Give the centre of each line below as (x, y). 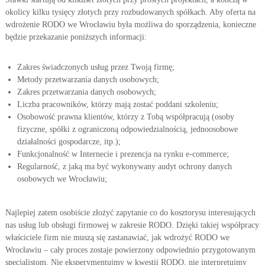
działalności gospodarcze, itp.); (69, 142)
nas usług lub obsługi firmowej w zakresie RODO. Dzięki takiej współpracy (132, 225)
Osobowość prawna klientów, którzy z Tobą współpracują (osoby (125, 117)
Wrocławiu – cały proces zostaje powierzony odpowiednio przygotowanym (130, 250)
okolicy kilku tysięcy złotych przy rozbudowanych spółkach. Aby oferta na (130, 12)
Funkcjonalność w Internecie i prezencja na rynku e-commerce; (123, 154)
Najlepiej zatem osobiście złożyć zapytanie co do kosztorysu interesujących (130, 213)
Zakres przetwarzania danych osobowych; (86, 92)
